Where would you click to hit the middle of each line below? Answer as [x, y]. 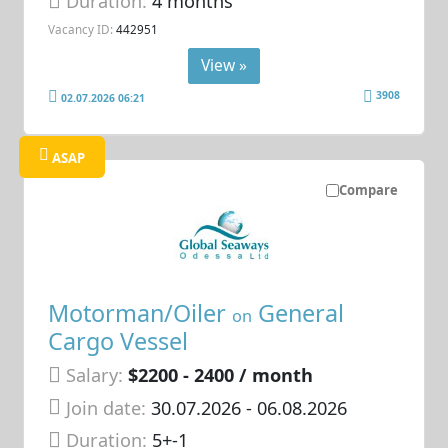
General [298, 313]
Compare [368, 189]
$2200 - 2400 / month [221, 375]
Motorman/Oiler [140, 313]
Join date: [106, 407]
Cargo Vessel [118, 341]
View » [224, 64]
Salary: [95, 375]
